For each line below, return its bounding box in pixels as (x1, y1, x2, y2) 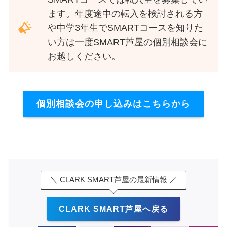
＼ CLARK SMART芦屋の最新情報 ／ (50, 176, 177, 184)
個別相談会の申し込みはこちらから (36, 98, 191, 109)
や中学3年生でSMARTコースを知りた (48, 22, 204, 33)
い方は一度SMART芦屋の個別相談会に (48, 36, 208, 47)
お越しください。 (48, 51, 121, 61)
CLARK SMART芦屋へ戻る (59, 204, 168, 214)
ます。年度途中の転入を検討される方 (48, 8, 203, 19)
